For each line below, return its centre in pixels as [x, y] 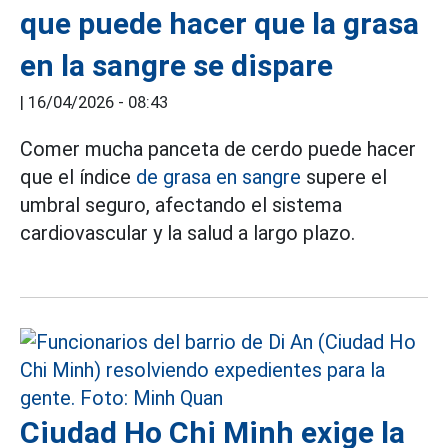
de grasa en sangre [218, 177]
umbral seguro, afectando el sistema [181, 205]
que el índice [78, 177]
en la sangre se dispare [176, 65]
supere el [344, 177]
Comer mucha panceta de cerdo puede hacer [218, 149]
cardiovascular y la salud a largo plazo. [187, 233]
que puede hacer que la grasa [219, 23]
